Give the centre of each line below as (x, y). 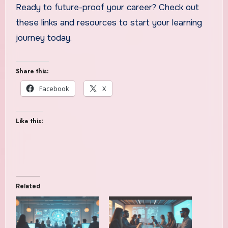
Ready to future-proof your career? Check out (107, 8)
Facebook (54, 89)
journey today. (44, 38)
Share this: (32, 72)
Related (28, 187)
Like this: (29, 121)
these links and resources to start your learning (109, 23)
